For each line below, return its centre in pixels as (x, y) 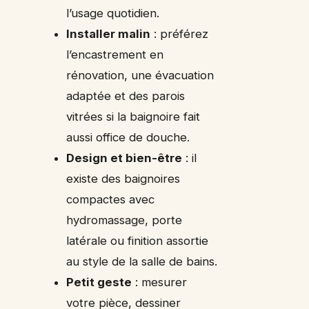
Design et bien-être (124, 158)
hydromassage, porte (124, 220)
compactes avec (111, 200)
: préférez (180, 34)
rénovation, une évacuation (140, 76)
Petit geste (99, 282)
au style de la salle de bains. (142, 262)
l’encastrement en (115, 55)
